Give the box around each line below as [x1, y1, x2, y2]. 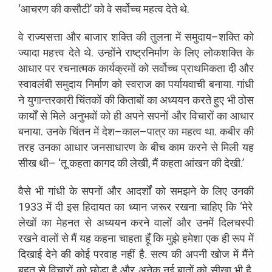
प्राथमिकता [181, 61, 225, 75]
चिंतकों [76, 93, 101, 106]
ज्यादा [18, 46, 39, 59]
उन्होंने [97, 46, 121, 59]
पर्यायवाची [168, 77, 206, 90]
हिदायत [83, 200, 111, 213]
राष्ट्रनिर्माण [125, 46, 169, 59]
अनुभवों [69, 109, 97, 122]
